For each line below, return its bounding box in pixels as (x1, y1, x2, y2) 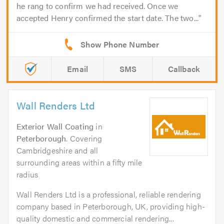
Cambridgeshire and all (16, 144, 98, 156)
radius (16, 168, 38, 180)
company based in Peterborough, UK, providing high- (16, 200, 205, 212)
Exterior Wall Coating (16, 120, 94, 132)
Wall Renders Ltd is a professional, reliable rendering (16, 188, 201, 200)
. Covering (66, 132, 102, 144)
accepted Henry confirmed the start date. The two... (16, 12, 199, 24)
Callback (167, 63, 200, 75)
